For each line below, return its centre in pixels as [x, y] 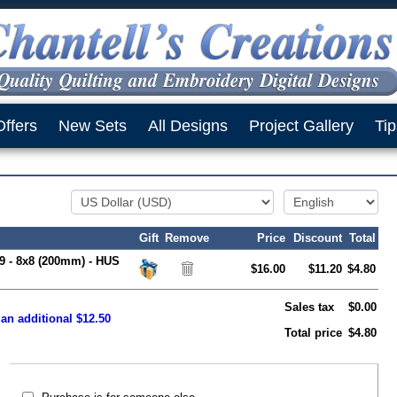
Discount [318, 238]
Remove [187, 238]
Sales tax [309, 307]
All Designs [188, 126]
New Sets [93, 126]
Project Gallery [301, 126]
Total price [313, 333]
